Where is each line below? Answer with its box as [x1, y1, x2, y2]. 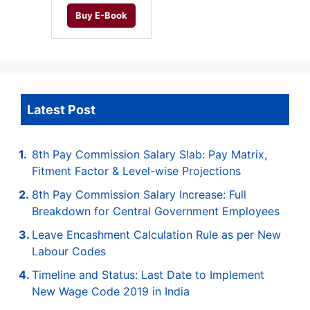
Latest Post [27, 102, 95, 118]
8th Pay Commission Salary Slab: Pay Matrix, [32, 147, 267, 162]
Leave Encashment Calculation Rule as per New [32, 228, 281, 242]
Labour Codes [32, 244, 106, 259]
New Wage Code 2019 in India [32, 284, 190, 299]
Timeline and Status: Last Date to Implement [32, 268, 264, 282]
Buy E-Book [75, 10, 127, 21]
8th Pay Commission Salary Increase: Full [32, 188, 246, 202]
